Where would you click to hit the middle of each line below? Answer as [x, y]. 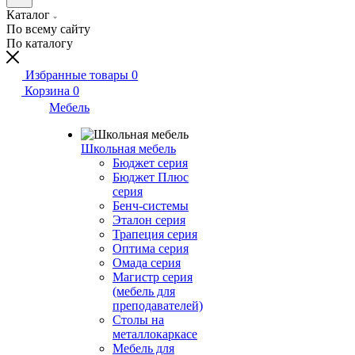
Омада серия [147, 263]
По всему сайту [48, 29]
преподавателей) [158, 305]
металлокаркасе [155, 334]
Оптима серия [151, 248]
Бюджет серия [150, 163]
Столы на [138, 320]
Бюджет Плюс [151, 177]
